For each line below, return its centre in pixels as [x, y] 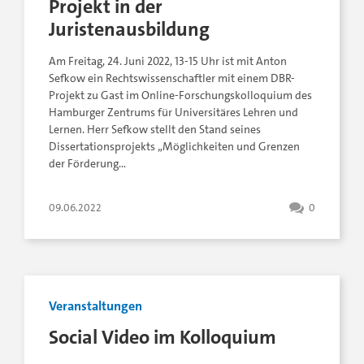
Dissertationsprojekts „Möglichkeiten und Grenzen [174, 147]
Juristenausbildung [129, 29]
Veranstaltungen [95, 306]
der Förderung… [87, 164]
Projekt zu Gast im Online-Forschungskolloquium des [180, 95]
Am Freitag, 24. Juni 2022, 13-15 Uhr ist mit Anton [168, 61]
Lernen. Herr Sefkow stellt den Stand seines [155, 130]
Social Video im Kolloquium [162, 337]
